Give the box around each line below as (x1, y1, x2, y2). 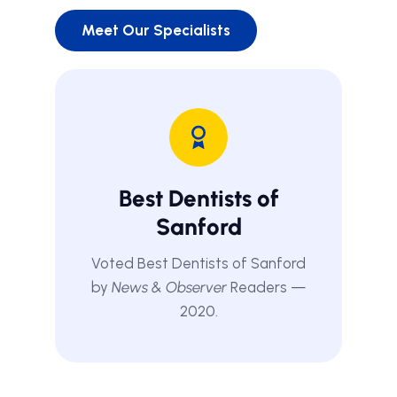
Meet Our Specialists (82, 21, 230, 39)
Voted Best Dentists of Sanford (91, 254, 306, 272)
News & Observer (111, 278, 227, 296)
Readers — (226, 278, 307, 296)
